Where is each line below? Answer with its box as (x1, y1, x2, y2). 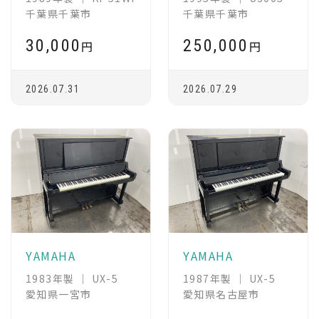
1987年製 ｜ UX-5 (183, 271, 276, 286)
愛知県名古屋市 (183, 287, 260, 302)
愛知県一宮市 (26, 287, 92, 302)
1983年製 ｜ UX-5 (26, 271, 119, 286)
